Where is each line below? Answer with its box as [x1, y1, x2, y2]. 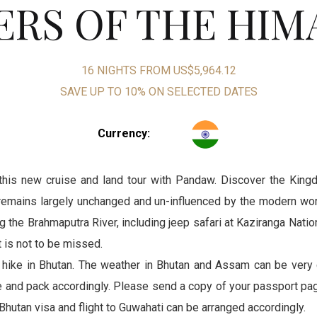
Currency [98, 126, 147, 140]
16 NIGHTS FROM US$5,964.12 [81, 63, 236, 77]
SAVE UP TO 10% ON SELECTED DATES [59, 84, 258, 98]
